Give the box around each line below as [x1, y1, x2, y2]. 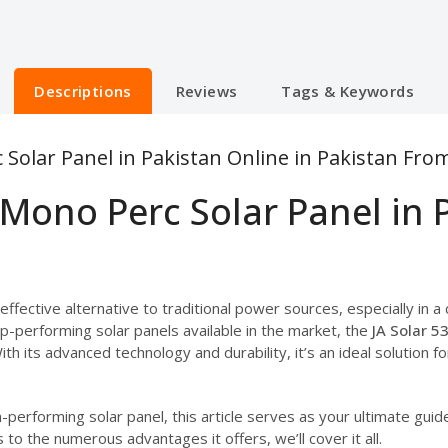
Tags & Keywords [281, 80, 414, 101]
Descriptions [34, 80, 132, 101]
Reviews [175, 80, 238, 101]
